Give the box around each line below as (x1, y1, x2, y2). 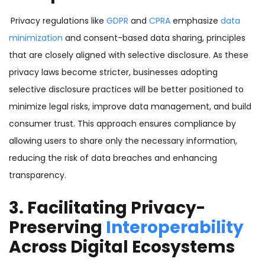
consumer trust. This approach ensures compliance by (9, 118, 236, 130)
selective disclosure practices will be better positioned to (9, 83, 244, 96)
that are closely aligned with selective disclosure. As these (9, 49, 248, 62)
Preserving (9, 216, 106, 240)
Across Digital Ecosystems (9, 235, 235, 259)
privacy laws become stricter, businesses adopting (9, 66, 218, 79)
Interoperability (106, 216, 244, 240)
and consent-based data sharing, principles (63, 32, 245, 44)
